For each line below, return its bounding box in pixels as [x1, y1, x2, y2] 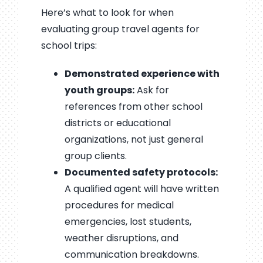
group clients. [64, 149, 127, 163]
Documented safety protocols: [64, 166, 218, 180]
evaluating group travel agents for [41, 22, 200, 36]
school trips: [41, 39, 97, 53]
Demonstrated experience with [64, 67, 220, 81]
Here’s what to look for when [41, 6, 174, 20]
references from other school [64, 100, 203, 114]
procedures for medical [64, 198, 174, 213]
